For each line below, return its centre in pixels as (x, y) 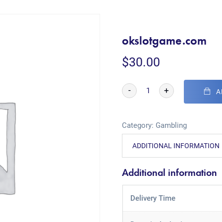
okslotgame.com (165, 40)
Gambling (171, 125)
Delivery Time (153, 198)
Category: (139, 125)
